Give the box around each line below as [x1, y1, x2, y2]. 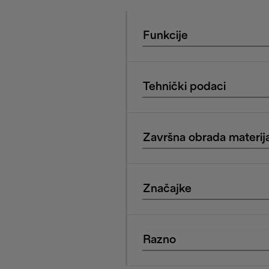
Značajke [143, 183, 192, 195]
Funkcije [143, 30, 188, 41]
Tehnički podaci [143, 81, 226, 92]
